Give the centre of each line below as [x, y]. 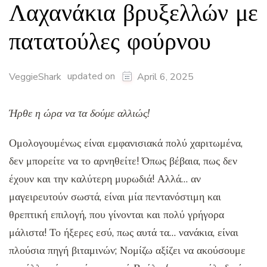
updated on [92, 77]
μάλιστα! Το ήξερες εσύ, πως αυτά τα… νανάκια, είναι [124, 233]
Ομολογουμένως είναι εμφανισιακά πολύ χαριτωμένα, [126, 143]
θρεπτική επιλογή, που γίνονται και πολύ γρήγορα [117, 215]
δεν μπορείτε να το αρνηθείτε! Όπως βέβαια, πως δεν [123, 161]
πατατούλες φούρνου [110, 41]
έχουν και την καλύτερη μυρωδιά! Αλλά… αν [105, 179]
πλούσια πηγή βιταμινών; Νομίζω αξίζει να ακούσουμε [127, 251]
